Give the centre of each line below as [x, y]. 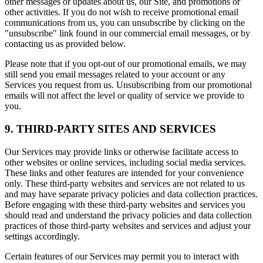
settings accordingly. [42, 236]
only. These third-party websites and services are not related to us [125, 183]
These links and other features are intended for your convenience [124, 173]
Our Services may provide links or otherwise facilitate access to [122, 151]
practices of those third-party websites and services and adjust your [128, 225]
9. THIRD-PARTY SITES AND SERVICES [110, 129]
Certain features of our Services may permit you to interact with [122, 256]
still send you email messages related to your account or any [115, 75]
